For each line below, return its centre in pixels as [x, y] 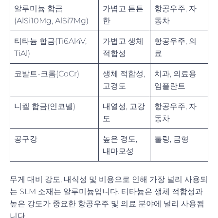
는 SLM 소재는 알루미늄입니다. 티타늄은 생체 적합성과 [106, 191]
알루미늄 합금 [38, 8]
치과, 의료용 [175, 73]
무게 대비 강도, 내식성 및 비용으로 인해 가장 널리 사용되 [109, 179]
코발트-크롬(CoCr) [47, 73]
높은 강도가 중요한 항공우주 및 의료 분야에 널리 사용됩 [107, 203]
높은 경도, [120, 139]
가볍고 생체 [123, 41]
